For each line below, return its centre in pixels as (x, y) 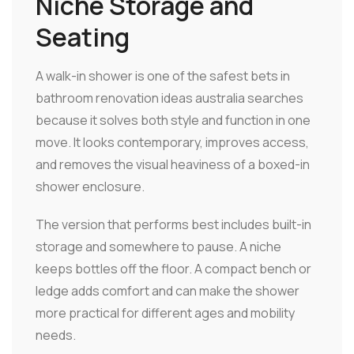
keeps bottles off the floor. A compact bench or (173, 268)
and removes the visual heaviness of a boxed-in (173, 164)
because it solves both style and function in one (173, 120)
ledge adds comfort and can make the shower (168, 290)
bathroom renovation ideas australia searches (169, 98)
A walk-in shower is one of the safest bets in (163, 75)
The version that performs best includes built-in (173, 224)
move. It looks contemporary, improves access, (172, 142)
